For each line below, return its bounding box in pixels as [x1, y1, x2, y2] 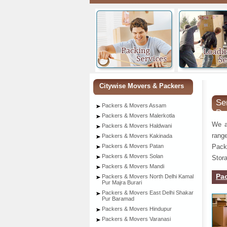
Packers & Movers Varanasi [102, 216, 171, 222]
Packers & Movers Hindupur [102, 206, 172, 212]
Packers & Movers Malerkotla [102, 112, 175, 119]
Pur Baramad [102, 196, 134, 202]
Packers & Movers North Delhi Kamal [102, 173, 194, 179]
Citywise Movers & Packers [99, 82, 184, 90]
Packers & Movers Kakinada [102, 133, 172, 139]
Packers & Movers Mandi [102, 163, 164, 169]
